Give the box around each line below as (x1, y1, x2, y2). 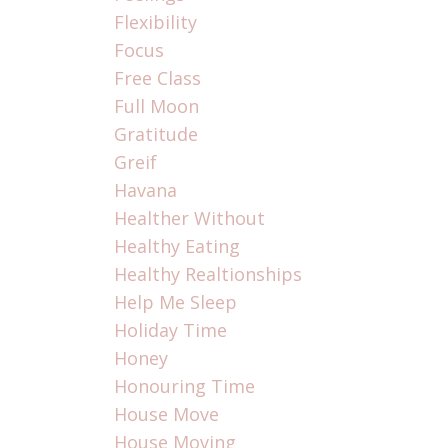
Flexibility (113, 10, 197, 35)
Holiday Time (113, 318, 227, 343)
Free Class (113, 66, 201, 91)
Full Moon (113, 94, 199, 119)
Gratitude (113, 122, 198, 147)
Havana (113, 178, 177, 203)
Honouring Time (113, 374, 255, 399)
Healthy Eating (113, 234, 240, 259)
